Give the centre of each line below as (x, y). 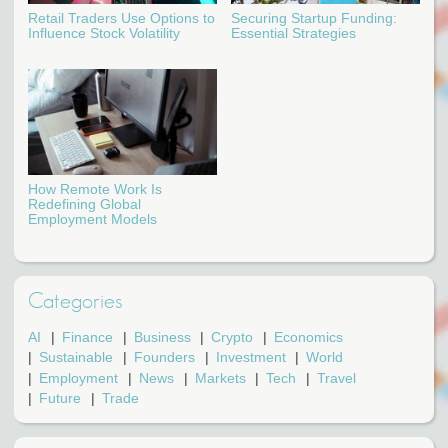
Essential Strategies (293, 32)
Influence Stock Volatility (104, 32)
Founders (164, 357)
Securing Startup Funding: (314, 17)
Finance (87, 336)
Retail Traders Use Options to (121, 17)
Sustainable (76, 357)
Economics (309, 336)
